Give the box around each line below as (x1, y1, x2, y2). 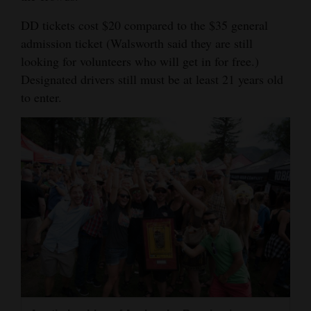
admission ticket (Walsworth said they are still (21, 35, 253, 52)
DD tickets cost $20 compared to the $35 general (21, 17, 268, 34)
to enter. (21, 89, 62, 106)
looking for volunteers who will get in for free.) (21, 53, 259, 70)
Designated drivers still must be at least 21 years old (21, 71, 283, 88)
